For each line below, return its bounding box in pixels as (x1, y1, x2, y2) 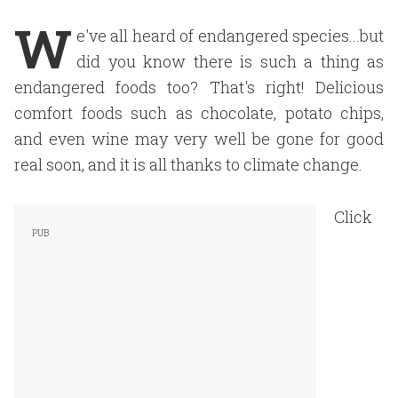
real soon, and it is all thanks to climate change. (14, 154, 362, 175)
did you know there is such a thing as (76, 51, 384, 72)
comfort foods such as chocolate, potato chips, (14, 102, 384, 123)
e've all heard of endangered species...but (76, 25, 384, 46)
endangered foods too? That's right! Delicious (14, 76, 384, 98)
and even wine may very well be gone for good (14, 128, 384, 149)
